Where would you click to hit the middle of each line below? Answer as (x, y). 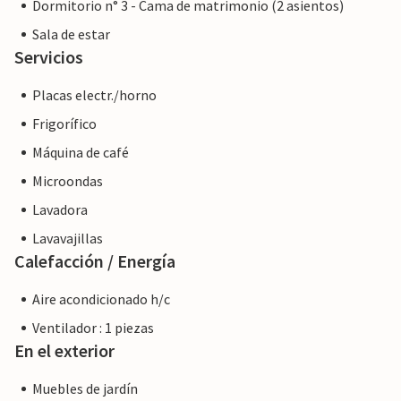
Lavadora (60, 210)
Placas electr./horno (94, 95)
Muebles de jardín (85, 389)
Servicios (49, 57)
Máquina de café (81, 153)
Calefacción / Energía (95, 261)
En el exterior (64, 351)
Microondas (68, 181)
